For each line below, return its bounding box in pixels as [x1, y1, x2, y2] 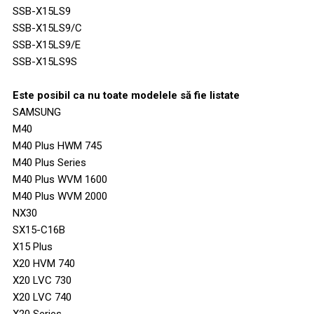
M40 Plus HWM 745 [13, 139, 102, 152]
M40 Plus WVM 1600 [13, 172, 107, 186]
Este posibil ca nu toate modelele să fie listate [13, 88, 240, 102]
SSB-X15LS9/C [13, 21, 82, 34]
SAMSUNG [13, 105, 61, 118]
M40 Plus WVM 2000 [13, 189, 107, 203]
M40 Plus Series [13, 156, 86, 169]
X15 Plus [13, 240, 53, 253]
